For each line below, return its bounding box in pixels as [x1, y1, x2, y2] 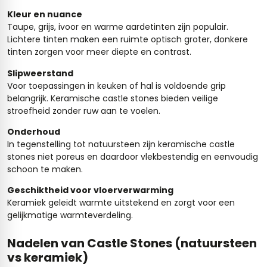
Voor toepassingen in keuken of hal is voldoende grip [7, 79, 226, 92]
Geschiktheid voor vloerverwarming [7, 184, 173, 197]
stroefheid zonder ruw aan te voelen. [7, 104, 160, 117]
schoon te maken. [7, 163, 83, 176]
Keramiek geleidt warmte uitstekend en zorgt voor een [7, 197, 235, 209]
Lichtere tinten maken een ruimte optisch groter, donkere [7, 33, 248, 46]
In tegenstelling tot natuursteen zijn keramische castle [7, 138, 235, 151]
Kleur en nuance [7, 8, 82, 21]
